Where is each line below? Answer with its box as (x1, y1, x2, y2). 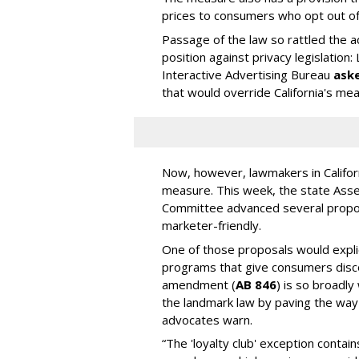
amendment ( (162, 276, 236, 292)
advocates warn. (162, 311, 252, 328)
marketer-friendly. (162, 217, 261, 234)
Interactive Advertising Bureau (162, 67, 333, 83)
